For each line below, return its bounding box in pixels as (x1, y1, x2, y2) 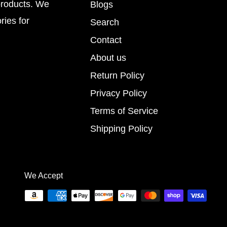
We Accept (24, 171, 63, 180)
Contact (90, 35, 122, 46)
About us (90, 53, 126, 63)
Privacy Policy (90, 88, 147, 99)
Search (90, 17, 119, 28)
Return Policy (90, 70, 144, 81)
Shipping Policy (90, 124, 153, 134)
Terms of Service (90, 106, 158, 117)
